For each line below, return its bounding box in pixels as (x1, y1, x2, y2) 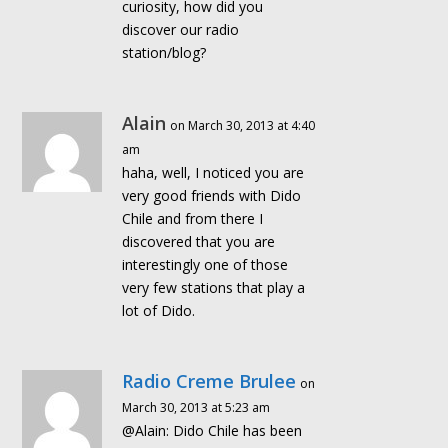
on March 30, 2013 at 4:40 (170, 117, 316, 135)
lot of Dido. (122, 301, 196, 321)
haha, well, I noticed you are (122, 163, 305, 183)
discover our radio (122, 20, 240, 40)
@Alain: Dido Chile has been (122, 421, 303, 441)
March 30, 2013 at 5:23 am (122, 399, 271, 417)
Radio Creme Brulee (122, 369, 297, 394)
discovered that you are (122, 232, 276, 252)
